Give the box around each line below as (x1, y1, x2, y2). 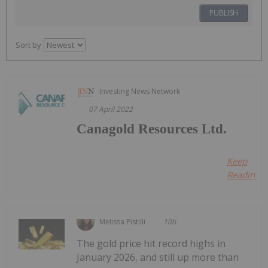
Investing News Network (99, 86, 181, 96)
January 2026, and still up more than (77, 250, 239, 264)
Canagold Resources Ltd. (77, 121, 227, 136)
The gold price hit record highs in (77, 236, 226, 250)
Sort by (16, 39, 41, 50)
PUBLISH (209, 7, 238, 18)
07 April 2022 (89, 103, 133, 114)
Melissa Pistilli (99, 216, 146, 227)
